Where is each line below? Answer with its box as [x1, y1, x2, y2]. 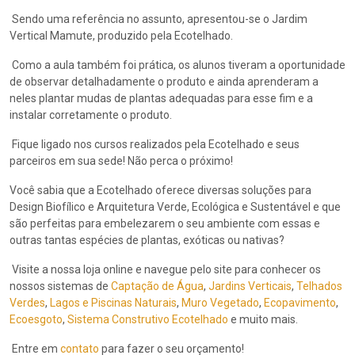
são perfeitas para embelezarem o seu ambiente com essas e [10, 217, 320, 231]
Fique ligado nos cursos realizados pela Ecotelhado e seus [10, 138, 300, 151]
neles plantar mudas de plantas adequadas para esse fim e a [10, 92, 313, 105]
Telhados [294, 280, 342, 293]
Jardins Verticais [206, 280, 292, 293]
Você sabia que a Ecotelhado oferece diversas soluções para [10, 184, 311, 197]
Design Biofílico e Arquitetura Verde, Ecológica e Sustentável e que [10, 200, 341, 214]
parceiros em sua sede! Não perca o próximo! [10, 155, 233, 168]
